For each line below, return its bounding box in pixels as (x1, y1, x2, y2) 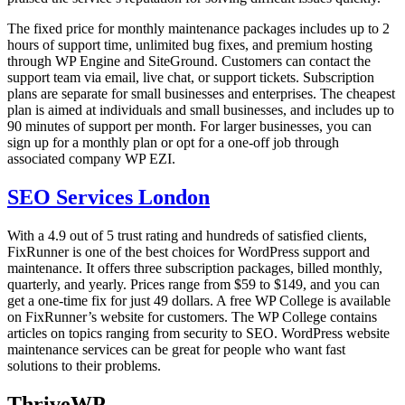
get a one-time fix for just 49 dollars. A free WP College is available (7, 292, 391, 308)
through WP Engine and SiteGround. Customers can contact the (7, 52, 371, 69)
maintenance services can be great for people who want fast (7, 341, 345, 357)
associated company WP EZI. (7, 150, 175, 166)
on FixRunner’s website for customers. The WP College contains (7, 308, 377, 325)
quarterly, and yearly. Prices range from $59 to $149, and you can (7, 276, 380, 292)
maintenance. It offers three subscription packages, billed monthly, (7, 259, 382, 276)
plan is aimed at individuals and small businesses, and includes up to (7, 101, 394, 118)
